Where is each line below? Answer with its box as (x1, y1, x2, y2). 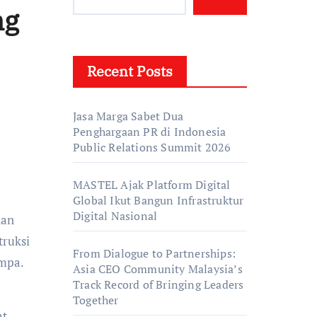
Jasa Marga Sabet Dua (73, 108, 183, 124)
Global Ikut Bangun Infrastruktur (73, 192, 244, 208)
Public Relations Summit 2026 (73, 139, 231, 155)
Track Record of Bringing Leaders (73, 277, 244, 292)
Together (73, 292, 119, 308)
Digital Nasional (73, 208, 158, 224)
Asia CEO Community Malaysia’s (73, 261, 243, 277)
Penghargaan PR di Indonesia (73, 124, 226, 139)
